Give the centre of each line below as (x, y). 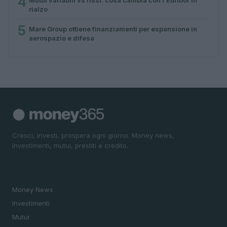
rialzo (38, 9)
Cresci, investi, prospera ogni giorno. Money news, (93, 135)
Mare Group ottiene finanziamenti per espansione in (113, 29)
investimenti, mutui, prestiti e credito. (70, 145)
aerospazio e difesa (62, 38)
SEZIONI (26, 176)
